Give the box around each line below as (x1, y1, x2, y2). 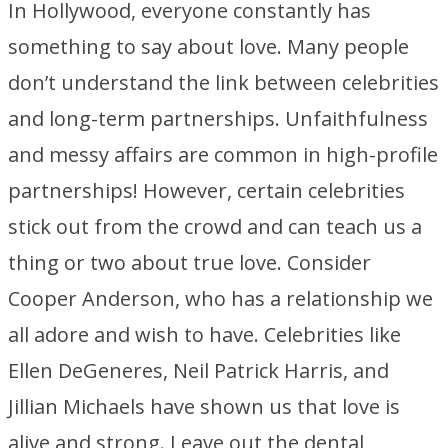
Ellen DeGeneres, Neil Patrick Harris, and (8, 357, 389, 384)
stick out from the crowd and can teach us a (8, 213, 422, 240)
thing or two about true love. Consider (8, 249, 371, 276)
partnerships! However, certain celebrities (8, 177, 405, 204)
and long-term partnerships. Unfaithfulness (8, 105, 428, 132)
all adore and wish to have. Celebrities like (8, 321, 401, 348)
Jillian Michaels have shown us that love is (8, 393, 400, 420)
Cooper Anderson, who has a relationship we (8, 285, 433, 312)
